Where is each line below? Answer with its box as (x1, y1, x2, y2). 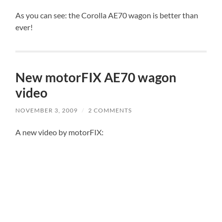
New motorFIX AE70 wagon (15, 69, 177, 86)
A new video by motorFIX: (15, 127, 104, 137)
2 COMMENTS (88, 107, 132, 114)
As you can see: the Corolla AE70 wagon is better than (15, 10, 199, 20)
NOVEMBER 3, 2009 (15, 107, 78, 114)
